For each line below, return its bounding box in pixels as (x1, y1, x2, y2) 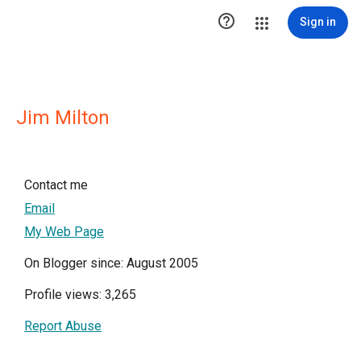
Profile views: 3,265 (24, 287, 136, 302)
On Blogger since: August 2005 (24, 255, 198, 271)
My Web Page (24, 224, 104, 239)
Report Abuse (24, 318, 102, 334)
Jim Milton (16, 106, 110, 129)
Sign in (300, 15, 336, 28)
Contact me (24, 177, 88, 193)
